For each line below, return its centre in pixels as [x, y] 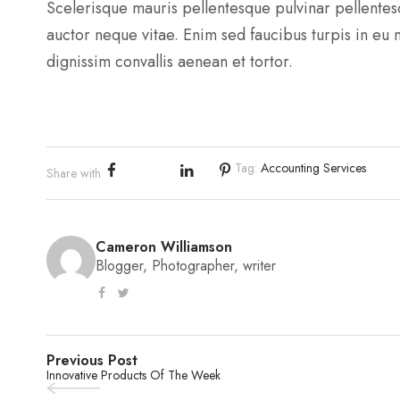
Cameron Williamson [164, 246]
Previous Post [92, 360]
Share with [74, 173]
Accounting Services [314, 167]
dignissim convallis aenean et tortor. [170, 61]
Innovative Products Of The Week [134, 375]
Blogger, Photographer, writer [186, 265]
